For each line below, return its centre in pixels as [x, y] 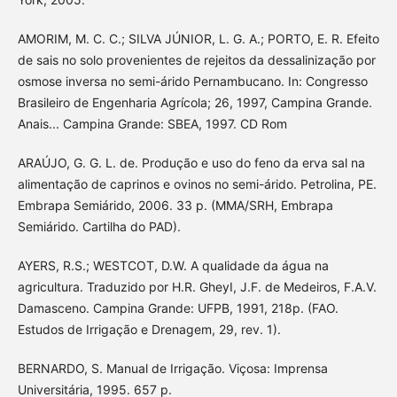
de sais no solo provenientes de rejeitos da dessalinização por [196, 60]
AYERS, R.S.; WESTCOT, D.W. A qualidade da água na [173, 266]
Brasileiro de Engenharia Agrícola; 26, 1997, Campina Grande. [195, 103]
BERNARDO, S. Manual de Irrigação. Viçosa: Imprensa [172, 369]
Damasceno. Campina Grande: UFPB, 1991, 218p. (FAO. [178, 308]
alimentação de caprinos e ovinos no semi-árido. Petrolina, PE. [197, 184]
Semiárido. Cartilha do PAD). [99, 227]
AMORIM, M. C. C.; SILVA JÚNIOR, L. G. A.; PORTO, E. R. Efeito [198, 39]
